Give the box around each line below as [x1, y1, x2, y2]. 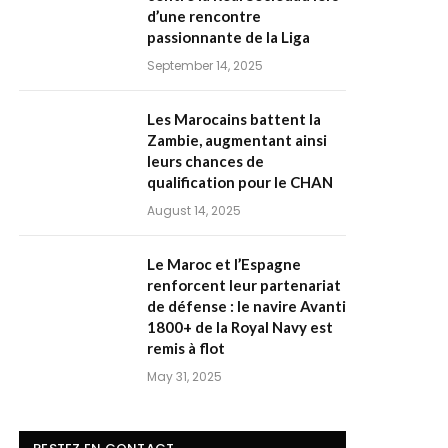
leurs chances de [147, 152, 264, 170]
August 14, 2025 [147, 202, 241, 219]
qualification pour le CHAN [147, 173, 333, 191]
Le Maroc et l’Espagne [147, 255, 301, 273]
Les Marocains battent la [147, 110, 321, 128]
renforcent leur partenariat [147, 276, 341, 294]
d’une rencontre [147, 7, 261, 25]
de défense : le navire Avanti [147, 297, 346, 315]
